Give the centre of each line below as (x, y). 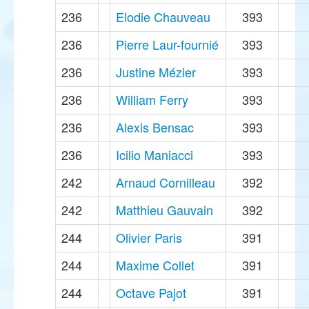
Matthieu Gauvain (165, 210)
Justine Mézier (156, 72)
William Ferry (152, 100)
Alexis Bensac (155, 127)
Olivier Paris (149, 238)
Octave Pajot (151, 293)
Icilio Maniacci (154, 155)
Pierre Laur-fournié (167, 44)
